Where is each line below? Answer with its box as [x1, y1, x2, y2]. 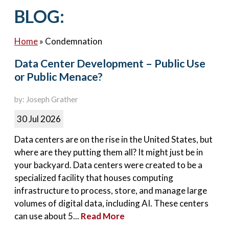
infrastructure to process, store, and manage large [14, 185, 208, 196]
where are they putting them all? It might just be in [14, 147, 203, 158]
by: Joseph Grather [14, 95, 79, 104]
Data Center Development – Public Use [14, 56, 206, 70]
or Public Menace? [14, 70, 103, 83]
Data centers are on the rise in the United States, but [14, 134, 213, 145]
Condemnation [45, 35, 103, 47]
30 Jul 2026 [17, 113, 61, 125]
